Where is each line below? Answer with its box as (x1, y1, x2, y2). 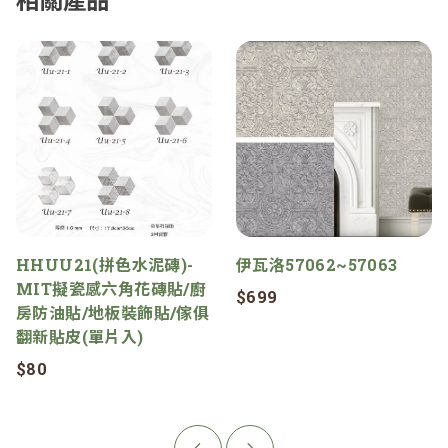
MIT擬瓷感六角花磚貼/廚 (16, 277, 207, 299)
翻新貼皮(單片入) (16, 325, 144, 347)
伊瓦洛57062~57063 (236, 253, 398, 275)
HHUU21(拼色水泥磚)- (16, 253, 194, 275)
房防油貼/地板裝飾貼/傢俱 (16, 301, 210, 323)
